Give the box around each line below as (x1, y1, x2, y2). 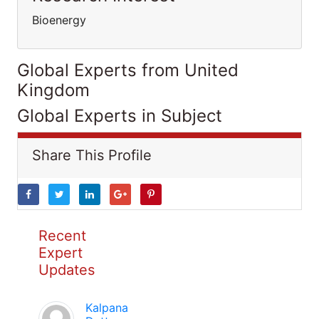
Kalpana (85, 300, 128, 315)
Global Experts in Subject (17, 105, 222, 126)
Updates (38, 261, 95, 278)
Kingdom (17, 80, 90, 100)
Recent (38, 227, 86, 244)
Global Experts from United (17, 60, 239, 80)
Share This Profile (32, 147, 152, 164)
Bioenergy (32, 13, 86, 27)
